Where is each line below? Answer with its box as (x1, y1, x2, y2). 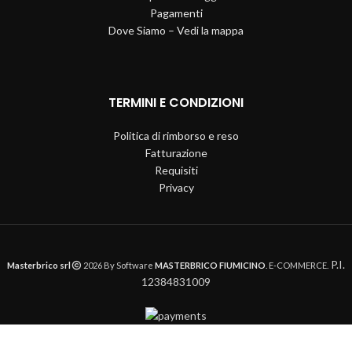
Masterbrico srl (7, 260, 71, 270)
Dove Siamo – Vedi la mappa (108, 24, 244, 37)
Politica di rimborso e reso (113, 129, 239, 142)
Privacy (158, 181, 194, 194)
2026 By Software (82, 260, 153, 270)
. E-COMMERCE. (266, 260, 328, 270)
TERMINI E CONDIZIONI (108, 93, 244, 112)
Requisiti (154, 163, 198, 177)
